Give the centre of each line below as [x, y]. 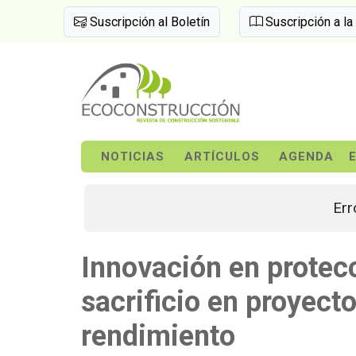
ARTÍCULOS [222, 157]
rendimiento [158, 336]
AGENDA [306, 157]
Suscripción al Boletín [148, 22]
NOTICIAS [133, 157]
